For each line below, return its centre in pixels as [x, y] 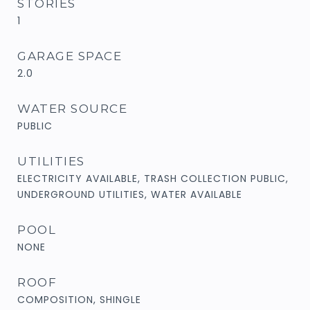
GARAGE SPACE [70, 56]
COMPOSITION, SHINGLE [79, 299]
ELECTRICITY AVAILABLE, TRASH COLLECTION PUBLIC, [153, 178]
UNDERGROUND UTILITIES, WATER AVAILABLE [130, 194]
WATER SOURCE [72, 108]
